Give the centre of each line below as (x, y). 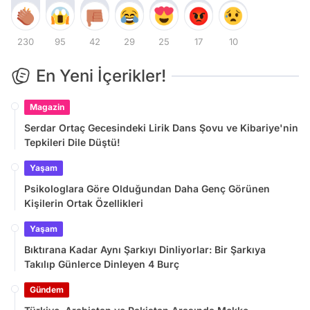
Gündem (47, 290)
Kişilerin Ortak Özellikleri (84, 203)
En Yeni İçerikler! (101, 76)
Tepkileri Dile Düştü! (72, 143)
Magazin (47, 107)
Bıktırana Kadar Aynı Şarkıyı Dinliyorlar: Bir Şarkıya (145, 250)
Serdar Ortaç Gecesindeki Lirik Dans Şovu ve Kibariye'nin (161, 128)
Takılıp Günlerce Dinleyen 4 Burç (102, 264)
